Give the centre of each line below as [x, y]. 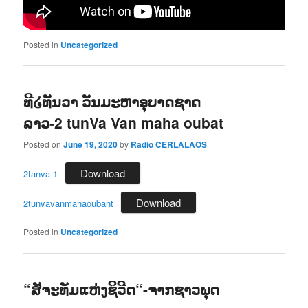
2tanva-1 [41, 173]
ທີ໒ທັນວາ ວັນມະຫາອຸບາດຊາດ [112, 101]
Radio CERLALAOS [169, 144]
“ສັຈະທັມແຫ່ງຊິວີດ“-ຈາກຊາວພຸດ [122, 288]
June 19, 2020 [91, 144]
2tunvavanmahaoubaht [69, 203]
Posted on [44, 144]
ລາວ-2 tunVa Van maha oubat [124, 123]
